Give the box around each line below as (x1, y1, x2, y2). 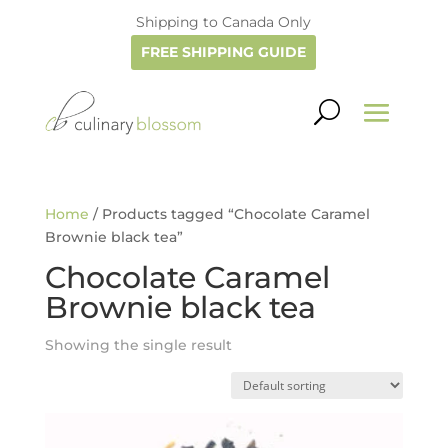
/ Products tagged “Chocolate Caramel (88, 204, 370, 223)
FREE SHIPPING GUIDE (141, 43, 307, 61)
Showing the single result (44, 335, 232, 354)
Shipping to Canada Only (136, 13, 312, 31)
